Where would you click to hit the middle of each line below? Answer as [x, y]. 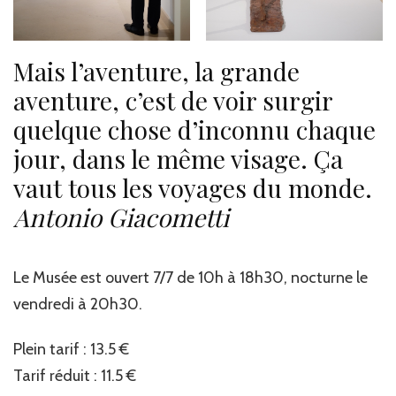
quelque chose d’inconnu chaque [194, 129]
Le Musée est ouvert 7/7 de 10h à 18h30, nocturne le [190, 277]
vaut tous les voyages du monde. [196, 187]
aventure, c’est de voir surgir [173, 100]
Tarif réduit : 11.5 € [75, 375]
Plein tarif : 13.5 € [71, 349]
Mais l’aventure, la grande [156, 71]
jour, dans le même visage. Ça [178, 158]
